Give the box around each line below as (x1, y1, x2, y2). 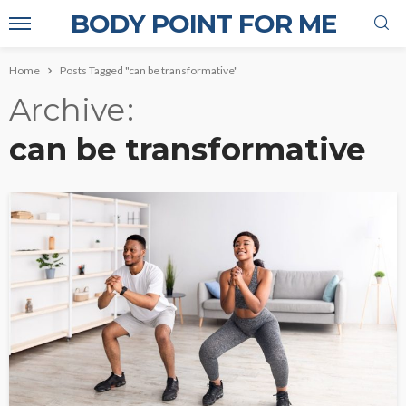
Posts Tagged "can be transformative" (60, 63, 238, 77)
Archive (9, 91, 125, 129)
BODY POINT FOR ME (70, 8, 336, 39)
